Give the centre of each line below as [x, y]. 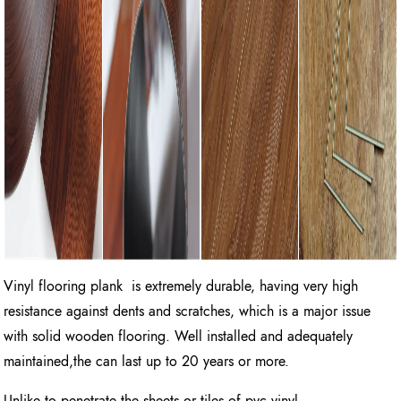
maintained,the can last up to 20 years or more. [147, 362]
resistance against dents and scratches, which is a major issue [188, 311]
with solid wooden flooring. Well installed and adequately [179, 337]
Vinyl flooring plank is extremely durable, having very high [181, 286]
